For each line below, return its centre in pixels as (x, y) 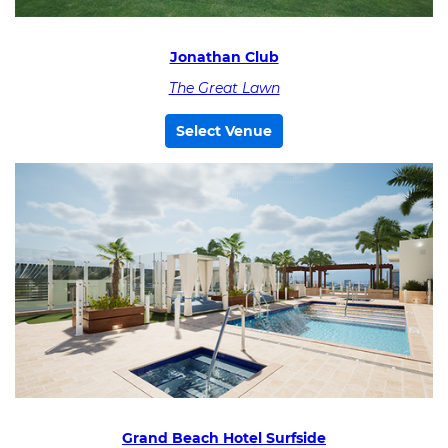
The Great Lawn (224, 88)
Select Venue (224, 131)
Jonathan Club (224, 56)
